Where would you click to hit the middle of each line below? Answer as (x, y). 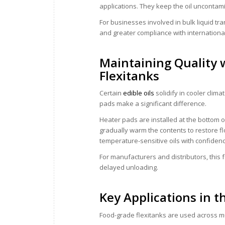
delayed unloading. (129, 167)
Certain (111, 93)
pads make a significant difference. (153, 104)
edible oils (139, 93)
